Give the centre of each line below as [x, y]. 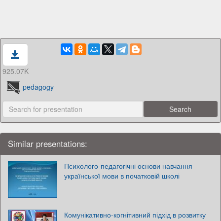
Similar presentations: [48, 143]
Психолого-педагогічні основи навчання [128, 166]
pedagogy [38, 87]
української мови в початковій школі [122, 175]
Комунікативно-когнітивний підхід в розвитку [135, 214]
